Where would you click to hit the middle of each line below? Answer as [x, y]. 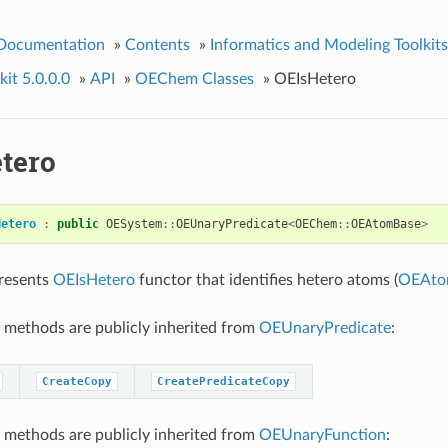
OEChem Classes [194, 78]
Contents [157, 44]
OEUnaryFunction [322, 434]
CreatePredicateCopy [223, 381]
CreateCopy [76, 381]
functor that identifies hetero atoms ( [266, 279]
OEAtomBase [385, 223]
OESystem [133, 223]
